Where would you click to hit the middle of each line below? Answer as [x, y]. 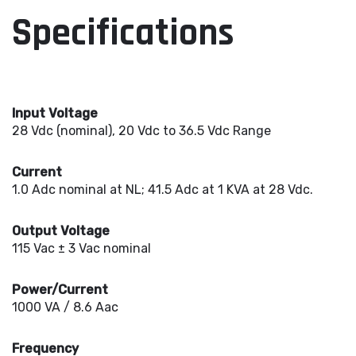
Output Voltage [61, 231]
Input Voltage [55, 113]
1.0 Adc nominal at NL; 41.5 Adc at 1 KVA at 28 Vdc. [163, 190]
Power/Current [60, 290]
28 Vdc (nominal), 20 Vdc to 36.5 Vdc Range [141, 131]
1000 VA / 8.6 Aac [65, 307]
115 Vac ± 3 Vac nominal [81, 248]
